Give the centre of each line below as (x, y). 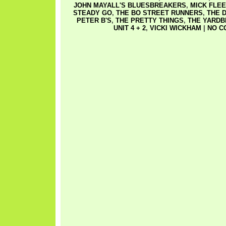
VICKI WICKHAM (175, 28)
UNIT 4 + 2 (129, 28)
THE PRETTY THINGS (149, 20)
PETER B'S (94, 20)
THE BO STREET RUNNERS (159, 13)
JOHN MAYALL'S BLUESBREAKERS (130, 5)
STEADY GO (93, 13)
